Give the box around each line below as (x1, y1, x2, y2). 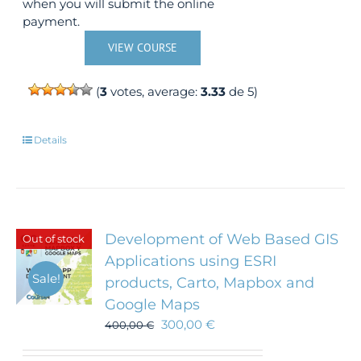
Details (34, 134, 68, 146)
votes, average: (106, 84, 201, 99)
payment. (23, 14, 81, 29)
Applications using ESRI (105, 252, 277, 270)
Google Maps (105, 296, 201, 313)
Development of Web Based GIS (105, 230, 339, 248)
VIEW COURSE (108, 40, 178, 55)
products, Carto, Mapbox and (105, 274, 315, 292)
